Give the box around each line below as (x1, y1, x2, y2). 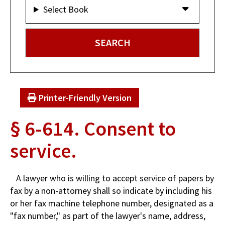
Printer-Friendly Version (37, 91, 132, 103)
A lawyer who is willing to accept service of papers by (10, 172, 214, 184)
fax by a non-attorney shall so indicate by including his (10, 184, 212, 196)
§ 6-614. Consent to (10, 116, 176, 141)
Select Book (43, 3, 89, 15)
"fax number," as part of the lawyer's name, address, (10, 209, 205, 221)
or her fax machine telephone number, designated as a (10, 197, 213, 209)
